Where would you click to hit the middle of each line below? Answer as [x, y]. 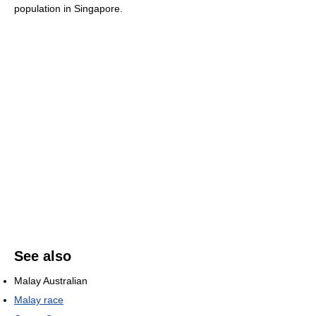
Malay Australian [51, 280]
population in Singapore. [68, 8]
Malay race [39, 299]
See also [43, 256]
